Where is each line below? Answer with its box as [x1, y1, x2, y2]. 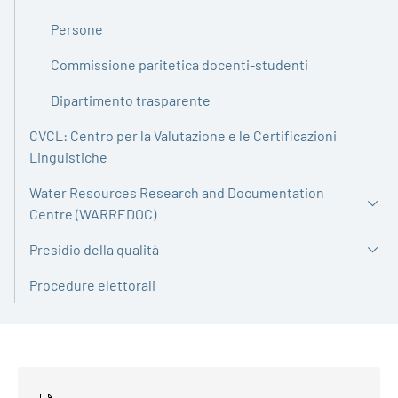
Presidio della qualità [29, 241, 159, 258]
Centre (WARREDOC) [29, 205, 156, 222]
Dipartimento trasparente [51, 92, 211, 108]
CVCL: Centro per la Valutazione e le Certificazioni [29, 127, 337, 144]
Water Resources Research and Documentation [29, 184, 324, 201]
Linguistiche [29, 148, 107, 165]
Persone [51, 20, 103, 37]
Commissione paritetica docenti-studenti [51, 56, 308, 73]
